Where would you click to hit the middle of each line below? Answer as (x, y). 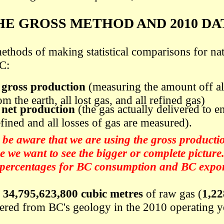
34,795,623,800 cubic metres (73, 193)
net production (38, 109)
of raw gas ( (172, 193)
